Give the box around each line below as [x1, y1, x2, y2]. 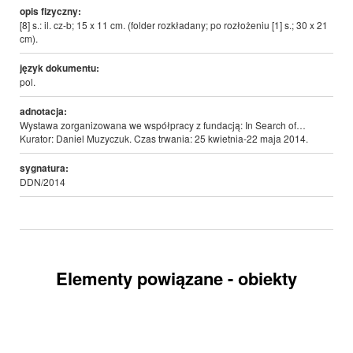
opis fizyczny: [20, 4, 81, 19]
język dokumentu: [20, 61, 99, 76]
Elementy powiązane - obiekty [56, 266, 297, 292]
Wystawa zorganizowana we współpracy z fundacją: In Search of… [20, 118, 306, 132]
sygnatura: [20, 161, 69, 176]
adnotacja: [20, 104, 67, 119]
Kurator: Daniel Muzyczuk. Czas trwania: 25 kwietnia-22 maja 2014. [20, 132, 308, 146]
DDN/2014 [20, 175, 65, 189]
